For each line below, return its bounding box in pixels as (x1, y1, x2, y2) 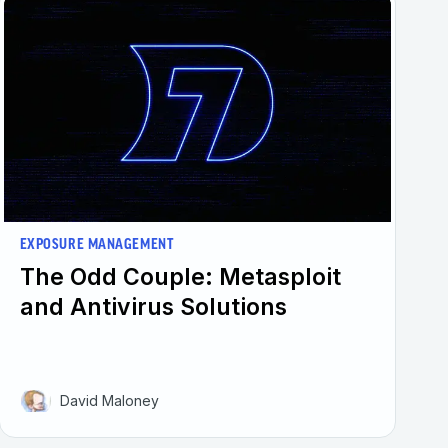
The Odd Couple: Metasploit (19, 262, 341, 291)
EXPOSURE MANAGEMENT (19, 237, 174, 253)
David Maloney (59, 391, 159, 409)
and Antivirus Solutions (19, 292, 287, 321)
